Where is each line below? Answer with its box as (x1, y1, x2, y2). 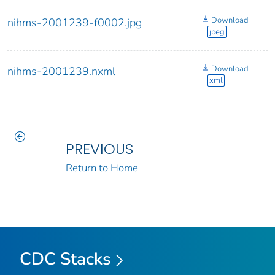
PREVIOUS (65, 138, 133, 159)
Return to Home (65, 160, 138, 175)
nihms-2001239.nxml (7, 63, 115, 79)
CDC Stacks (20, 247, 111, 271)
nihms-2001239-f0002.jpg (7, 15, 142, 30)
